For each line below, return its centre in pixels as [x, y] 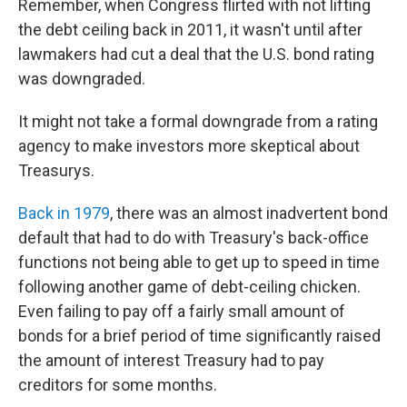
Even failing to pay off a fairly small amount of [182, 311]
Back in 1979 [64, 213]
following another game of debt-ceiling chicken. [189, 287]
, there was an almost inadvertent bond [249, 213]
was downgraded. [82, 79]
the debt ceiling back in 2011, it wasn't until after [190, 30]
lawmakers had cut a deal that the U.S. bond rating [196, 54]
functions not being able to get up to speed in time [199, 262]
